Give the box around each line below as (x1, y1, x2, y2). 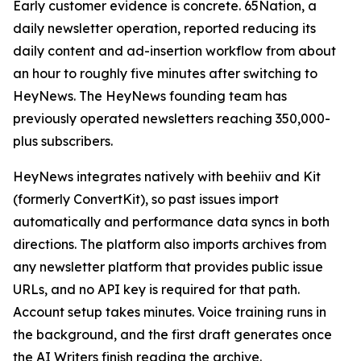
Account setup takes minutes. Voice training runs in (13, 304, 326, 320)
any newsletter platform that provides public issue (13, 259, 323, 275)
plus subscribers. (13, 133, 113, 149)
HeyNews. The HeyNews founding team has (13, 88, 287, 104)
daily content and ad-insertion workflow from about (13, 43, 336, 59)
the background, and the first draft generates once (13, 326, 332, 342)
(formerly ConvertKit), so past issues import (13, 191, 279, 207)
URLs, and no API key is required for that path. (13, 281, 300, 297)
